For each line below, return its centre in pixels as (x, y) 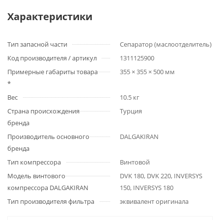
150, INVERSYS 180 (147, 188)
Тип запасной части (37, 44)
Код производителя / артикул (52, 58)
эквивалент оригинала (154, 201)
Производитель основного (48, 137)
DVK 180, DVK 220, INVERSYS (161, 176)
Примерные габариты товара (53, 72)
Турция (131, 111)
